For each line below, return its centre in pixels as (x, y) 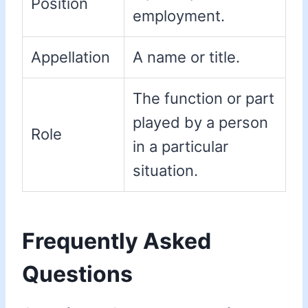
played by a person (200, 123)
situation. (165, 171)
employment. (179, 16)
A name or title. (186, 57)
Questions (77, 274)
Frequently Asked (117, 241)
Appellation (70, 57)
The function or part (203, 99)
